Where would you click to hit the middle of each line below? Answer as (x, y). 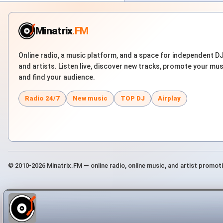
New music (90, 99)
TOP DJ (133, 99)
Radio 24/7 (42, 99)
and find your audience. (57, 77)
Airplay (169, 99)
